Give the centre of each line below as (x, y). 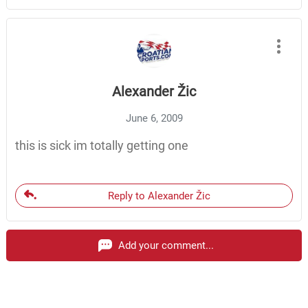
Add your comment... (166, 246)
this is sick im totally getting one (101, 146)
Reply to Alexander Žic (159, 196)
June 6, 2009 (154, 119)
